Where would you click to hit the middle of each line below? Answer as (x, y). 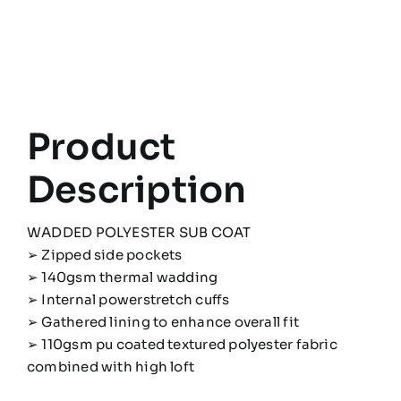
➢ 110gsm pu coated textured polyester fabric (182, 344)
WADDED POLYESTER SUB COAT (139, 232)
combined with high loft (111, 366)
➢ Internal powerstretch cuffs (128, 299)
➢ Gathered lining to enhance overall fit (162, 321)
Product (101, 147)
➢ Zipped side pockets (104, 254)
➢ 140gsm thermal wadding (122, 277)
